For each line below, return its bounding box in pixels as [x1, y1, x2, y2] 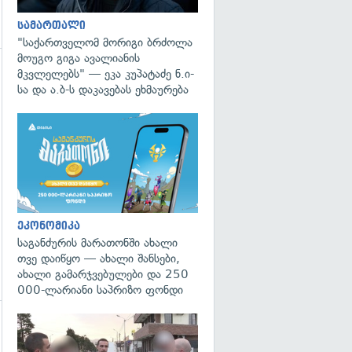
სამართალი [17, 20, 86, 31]
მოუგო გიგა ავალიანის [17, 51, 140, 65]
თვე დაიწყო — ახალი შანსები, [17, 251, 180, 266]
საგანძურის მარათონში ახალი [17, 235, 178, 250]
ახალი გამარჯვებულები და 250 [17, 266, 189, 281]
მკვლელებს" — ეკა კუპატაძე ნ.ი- [17, 67, 194, 81]
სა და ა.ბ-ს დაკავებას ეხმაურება [17, 82, 189, 97]
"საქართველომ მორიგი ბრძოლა [17, 35, 192, 49]
